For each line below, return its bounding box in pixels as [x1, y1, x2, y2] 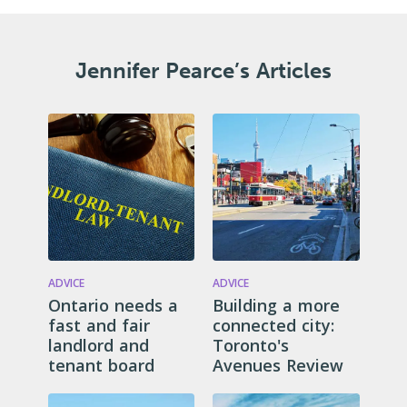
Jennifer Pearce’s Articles [75, 57, 332, 84]
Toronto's [213, 333, 289, 356]
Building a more [213, 293, 340, 316]
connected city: [213, 313, 334, 336]
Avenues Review [213, 353, 343, 376]
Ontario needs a [47, 293, 178, 316]
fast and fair [47, 313, 150, 336]
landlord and [47, 333, 149, 356]
